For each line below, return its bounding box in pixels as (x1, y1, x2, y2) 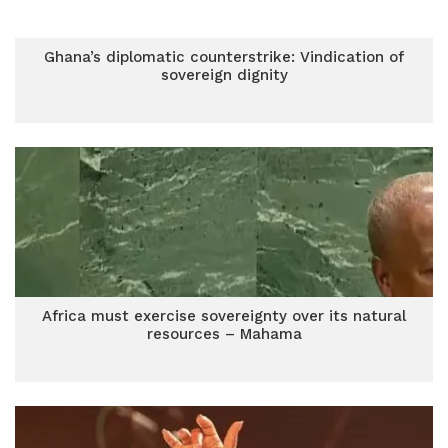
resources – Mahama (146, 325, 302, 343)
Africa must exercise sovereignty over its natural (42, 307, 406, 325)
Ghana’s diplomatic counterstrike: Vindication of (44, 48, 404, 66)
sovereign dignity (160, 66, 288, 84)
